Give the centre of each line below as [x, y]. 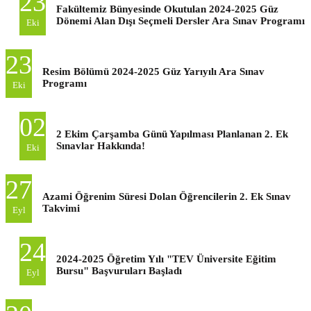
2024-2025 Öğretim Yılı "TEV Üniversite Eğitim [166, 259]
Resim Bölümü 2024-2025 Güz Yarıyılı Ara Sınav [153, 71]
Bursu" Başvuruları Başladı [119, 270]
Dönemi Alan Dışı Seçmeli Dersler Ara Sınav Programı [180, 20]
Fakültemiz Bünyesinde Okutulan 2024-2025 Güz [167, 9]
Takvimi [61, 208]
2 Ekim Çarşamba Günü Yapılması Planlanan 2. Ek [172, 134]
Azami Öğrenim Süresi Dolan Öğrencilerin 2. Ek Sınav [167, 196]
